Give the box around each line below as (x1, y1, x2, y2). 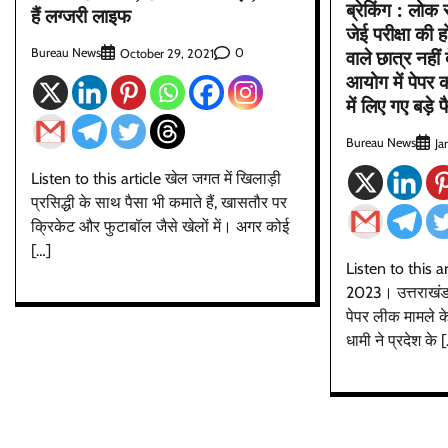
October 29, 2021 (120, 45, 214, 61)
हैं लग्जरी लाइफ (31, 3, 131, 29)
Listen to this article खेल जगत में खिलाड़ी (31, 168, 281, 188)
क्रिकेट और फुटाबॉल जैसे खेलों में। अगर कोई (31, 216, 289, 236)
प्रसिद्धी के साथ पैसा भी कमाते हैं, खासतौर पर (31, 192, 287, 212)
